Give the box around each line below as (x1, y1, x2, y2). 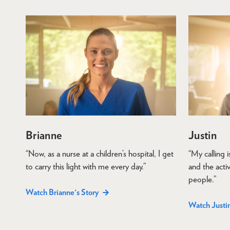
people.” (188, 174, 216, 185)
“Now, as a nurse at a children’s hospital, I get (26, 148, 174, 159)
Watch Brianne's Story (26, 187, 99, 198)
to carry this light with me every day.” (26, 161, 146, 172)
